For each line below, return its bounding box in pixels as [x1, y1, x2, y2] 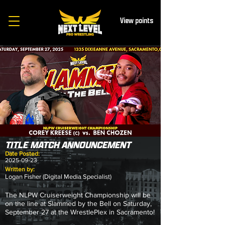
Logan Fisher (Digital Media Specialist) [5, 173, 111, 180]
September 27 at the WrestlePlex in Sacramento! [5, 208, 155, 216]
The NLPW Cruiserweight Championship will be [5, 191, 151, 199]
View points [120, 16, 153, 26]
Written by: [5, 166, 35, 173]
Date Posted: [5, 150, 40, 157]
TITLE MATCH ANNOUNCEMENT [5, 139, 131, 151]
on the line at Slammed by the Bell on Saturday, [5, 199, 152, 207]
